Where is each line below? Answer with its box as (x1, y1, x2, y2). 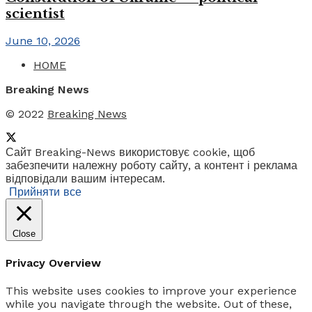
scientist (6, 5, 65, 22)
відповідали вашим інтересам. (6, 172, 165, 186)
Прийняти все (9, 185, 81, 199)
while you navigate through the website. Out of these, (6, 297, 292, 311)
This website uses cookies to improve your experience (6, 283, 297, 297)
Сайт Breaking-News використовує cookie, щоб (6, 146, 255, 159)
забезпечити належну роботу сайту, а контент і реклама (6, 159, 297, 173)
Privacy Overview (6, 256, 101, 270)
